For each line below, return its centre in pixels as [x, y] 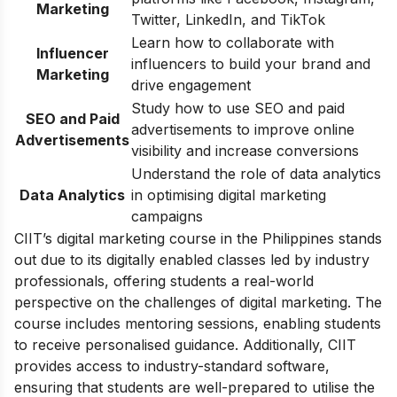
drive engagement [191, 86]
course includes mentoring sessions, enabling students [198, 324]
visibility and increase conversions [245, 151]
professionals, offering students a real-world [164, 281]
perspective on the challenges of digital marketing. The [198, 303]
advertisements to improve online [243, 130]
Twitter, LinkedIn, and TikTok [228, 20]
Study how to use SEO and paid [238, 109]
